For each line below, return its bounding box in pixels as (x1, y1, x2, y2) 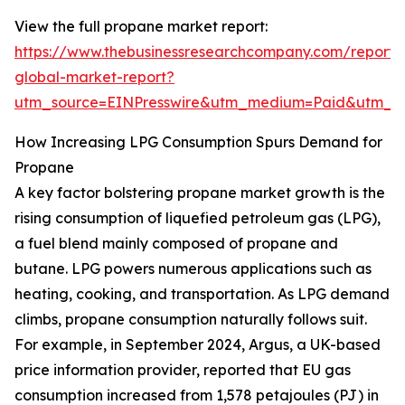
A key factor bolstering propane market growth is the (14, 184, 385, 202)
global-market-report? (14, 68, 174, 87)
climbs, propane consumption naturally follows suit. (14, 310, 367, 329)
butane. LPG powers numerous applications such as (14, 259, 372, 278)
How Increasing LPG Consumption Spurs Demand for (14, 133, 382, 152)
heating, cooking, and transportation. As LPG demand (14, 285, 390, 304)
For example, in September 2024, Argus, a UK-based (14, 335, 381, 354)
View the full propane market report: (14, 17, 268, 36)
